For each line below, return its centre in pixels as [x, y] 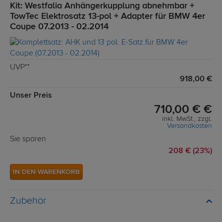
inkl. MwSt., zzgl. [187, 119]
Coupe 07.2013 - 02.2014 [59, 27]
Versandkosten [190, 126]
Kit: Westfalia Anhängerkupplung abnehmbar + [102, 6]
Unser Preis [31, 96]
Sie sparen [28, 139]
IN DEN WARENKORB [46, 172]
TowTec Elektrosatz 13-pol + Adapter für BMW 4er [108, 17]
